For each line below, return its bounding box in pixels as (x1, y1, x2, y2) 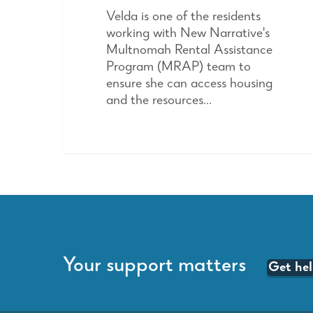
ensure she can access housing (105, 77, 272, 92)
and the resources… (105, 94, 212, 108)
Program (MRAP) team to (105, 60, 251, 75)
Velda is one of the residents (105, 10, 261, 24)
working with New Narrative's (105, 27, 270, 41)
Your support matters (63, 256, 246, 277)
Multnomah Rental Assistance (105, 43, 272, 58)
